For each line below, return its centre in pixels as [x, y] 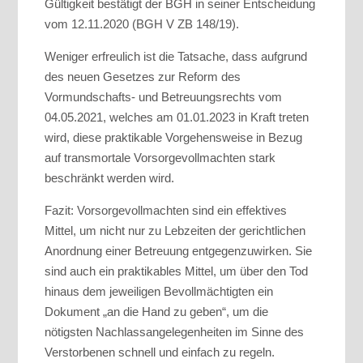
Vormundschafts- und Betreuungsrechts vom [163, 97]
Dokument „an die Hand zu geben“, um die [156, 312]
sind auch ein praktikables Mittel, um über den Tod [176, 271]
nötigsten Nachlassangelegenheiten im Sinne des [174, 332]
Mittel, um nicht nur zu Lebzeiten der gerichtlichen [175, 231]
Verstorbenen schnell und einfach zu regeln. [160, 352]
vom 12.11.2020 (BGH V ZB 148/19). [142, 24]
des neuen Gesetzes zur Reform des [143, 77]
